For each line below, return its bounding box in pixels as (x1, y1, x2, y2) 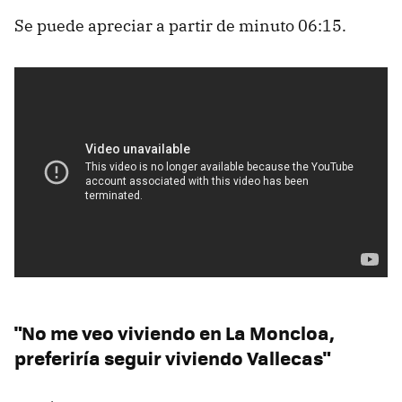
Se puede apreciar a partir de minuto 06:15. (14, 15, 346, 37)
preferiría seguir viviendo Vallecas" (14, 344, 330, 372)
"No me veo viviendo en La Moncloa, (14, 319, 335, 347)
